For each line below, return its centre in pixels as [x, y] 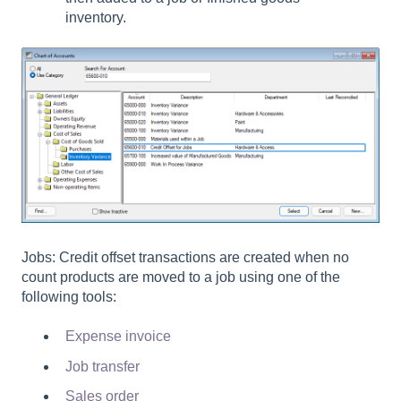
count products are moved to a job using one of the [181, 277]
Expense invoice [118, 337]
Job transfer [102, 366]
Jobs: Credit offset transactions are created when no [185, 258]
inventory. [99, 17]
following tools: [69, 297]
